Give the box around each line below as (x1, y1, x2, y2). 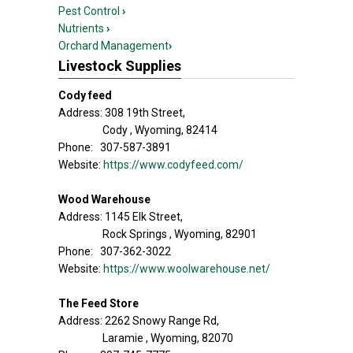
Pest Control (58, 5, 122, 17)
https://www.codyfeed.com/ (103, 158, 243, 171)
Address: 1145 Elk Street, (58, 210, 183, 223)
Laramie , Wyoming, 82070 (102, 332, 233, 344)
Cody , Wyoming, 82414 (102, 124, 217, 136)
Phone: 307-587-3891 (58, 141, 171, 154)
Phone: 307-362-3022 (58, 245, 171, 258)
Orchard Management (58, 39, 169, 52)
